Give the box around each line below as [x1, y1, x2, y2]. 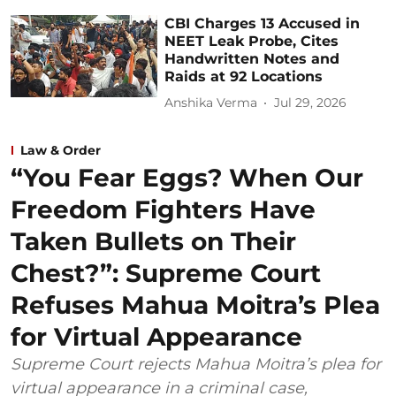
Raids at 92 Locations [164, 67, 324, 85]
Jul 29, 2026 [274, 95, 347, 111]
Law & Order [20, 141, 101, 158]
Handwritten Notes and [164, 49, 340, 67]
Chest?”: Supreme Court [11, 257, 321, 288]
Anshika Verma [164, 95, 258, 111]
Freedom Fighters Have [11, 194, 316, 225]
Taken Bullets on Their [11, 225, 296, 256]
